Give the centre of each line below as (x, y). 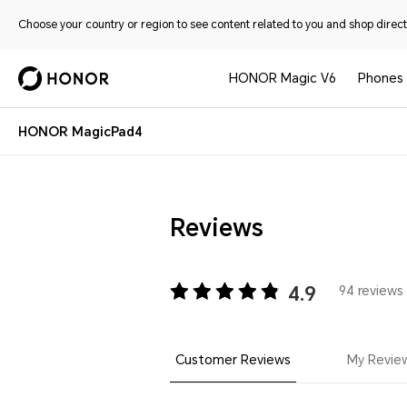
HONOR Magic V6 (283, 78)
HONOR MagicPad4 (80, 132)
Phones (380, 78)
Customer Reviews (233, 359)
